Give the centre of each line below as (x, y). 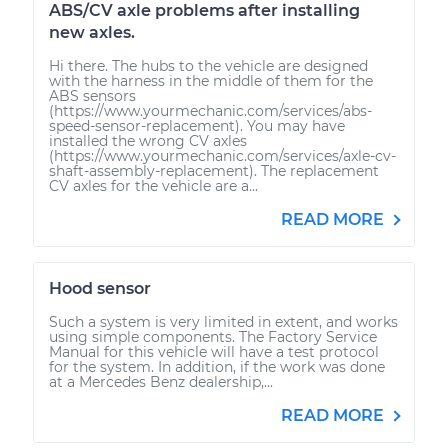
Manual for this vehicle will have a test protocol (214, 351)
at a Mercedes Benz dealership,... (161, 381)
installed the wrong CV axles (148, 140)
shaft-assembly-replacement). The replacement (214, 170)
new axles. (92, 32)
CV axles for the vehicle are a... (153, 185)
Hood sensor (100, 288)
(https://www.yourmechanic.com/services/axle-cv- (222, 155)
